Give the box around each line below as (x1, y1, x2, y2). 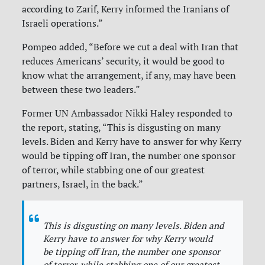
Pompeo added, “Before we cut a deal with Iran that (22, 41, 239, 53)
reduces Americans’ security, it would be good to (22, 55, 225, 67)
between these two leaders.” (22, 83, 141, 96)
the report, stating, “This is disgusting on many (22, 121, 221, 134)
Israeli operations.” (22, 17, 104, 30)
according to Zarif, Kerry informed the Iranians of (22, 3, 230, 15)
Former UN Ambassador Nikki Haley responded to (22, 107, 233, 119)
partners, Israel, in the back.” (22, 178, 144, 190)
